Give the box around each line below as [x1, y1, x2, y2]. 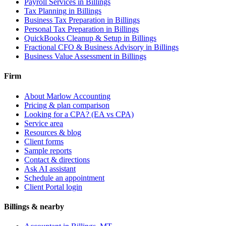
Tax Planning [24, 7, 67, 16]
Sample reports [24, 146, 72, 155]
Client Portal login [24, 182, 82, 191]
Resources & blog [24, 128, 81, 137]
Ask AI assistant [24, 164, 76, 173]
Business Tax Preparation [24, 16, 105, 25]
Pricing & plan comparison [24, 100, 109, 109]
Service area [24, 119, 63, 128]
